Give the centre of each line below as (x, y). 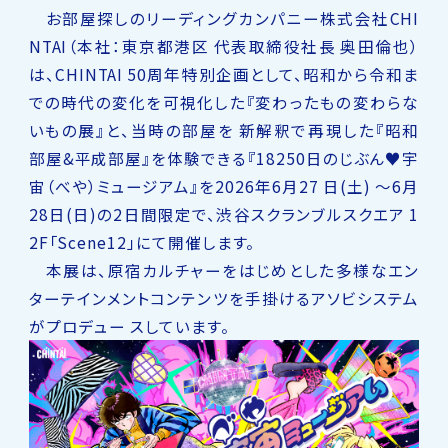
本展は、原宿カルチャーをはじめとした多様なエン (224, 269)
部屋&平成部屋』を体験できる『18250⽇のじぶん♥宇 (224, 157)
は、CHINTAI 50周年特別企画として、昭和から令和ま (224, 73)
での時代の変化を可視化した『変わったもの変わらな (224, 101)
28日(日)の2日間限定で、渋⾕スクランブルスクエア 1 (224, 213)
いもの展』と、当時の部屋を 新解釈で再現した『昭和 (224, 129)
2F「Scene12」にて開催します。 (142, 241)
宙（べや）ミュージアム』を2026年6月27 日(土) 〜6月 (224, 185)
